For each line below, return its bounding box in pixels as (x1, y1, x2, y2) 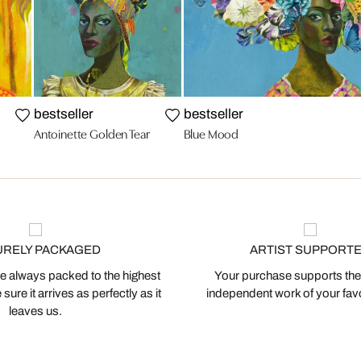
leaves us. (8, 305, 62, 318)
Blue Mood (183, 124, 239, 143)
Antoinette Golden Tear (33, 124, 150, 143)
